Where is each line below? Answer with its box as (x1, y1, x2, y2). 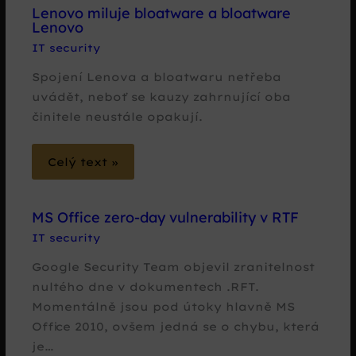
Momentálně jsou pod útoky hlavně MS (32, 299, 296, 313)
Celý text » (48, 154, 119, 168)
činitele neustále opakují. (32, 110, 203, 124)
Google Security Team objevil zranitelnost (32, 259, 315, 273)
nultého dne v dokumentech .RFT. (32, 279, 260, 293)
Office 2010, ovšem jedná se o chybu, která (32, 319, 320, 333)
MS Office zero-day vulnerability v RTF (32, 207, 300, 226)
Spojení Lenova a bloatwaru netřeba (32, 70, 282, 84)
